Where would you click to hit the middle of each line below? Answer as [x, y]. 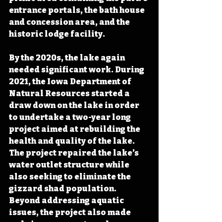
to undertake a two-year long [71, 117]
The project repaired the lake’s [75, 153]
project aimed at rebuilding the [75, 129]
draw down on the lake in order [75, 105]
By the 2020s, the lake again [68, 57]
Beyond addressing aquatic [67, 200]
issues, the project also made [71, 212]
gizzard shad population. [63, 188]
